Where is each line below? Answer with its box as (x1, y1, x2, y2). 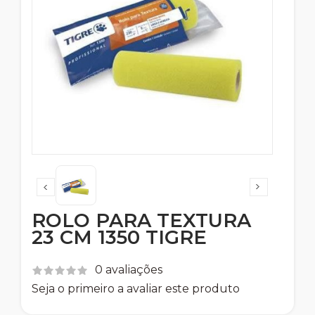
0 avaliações (95, 263, 162, 277)
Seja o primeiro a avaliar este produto (32, 282, 240, 296)
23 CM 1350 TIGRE (32, 226, 207, 250)
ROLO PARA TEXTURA (32, 209, 251, 233)
